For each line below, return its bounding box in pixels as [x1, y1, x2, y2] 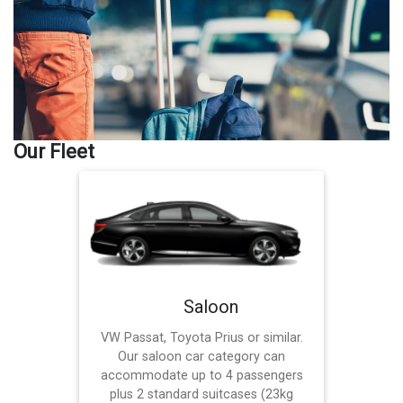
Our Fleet [13, 140, 94, 164]
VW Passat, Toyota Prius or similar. [100, 329, 303, 345]
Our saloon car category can [118, 348, 285, 364]
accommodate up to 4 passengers [100, 367, 303, 383]
